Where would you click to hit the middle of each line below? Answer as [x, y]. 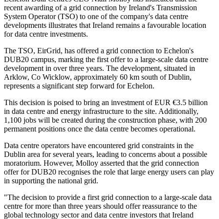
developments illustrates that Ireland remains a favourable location [105, 25]
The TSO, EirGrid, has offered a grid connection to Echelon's [99, 51]
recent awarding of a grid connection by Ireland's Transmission [100, 8]
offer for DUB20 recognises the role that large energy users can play [109, 172]
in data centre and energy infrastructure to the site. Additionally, [101, 111]
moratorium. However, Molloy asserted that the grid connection [101, 163]
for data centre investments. [46, 34]
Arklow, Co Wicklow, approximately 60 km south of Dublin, [98, 77]
